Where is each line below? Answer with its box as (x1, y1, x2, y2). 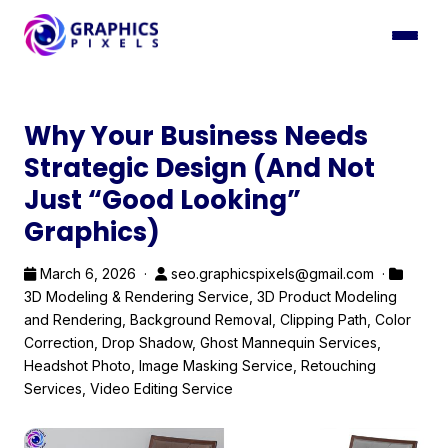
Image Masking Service (139, 357, 293, 374)
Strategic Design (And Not (24, 150, 375, 186)
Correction (24, 334, 94, 351)
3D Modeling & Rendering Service (24, 288, 249, 305)
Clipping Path (280, 311, 367, 328)
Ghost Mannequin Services (200, 334, 377, 351)
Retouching (301, 357, 376, 374)
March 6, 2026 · (36, 265, 155, 282)
